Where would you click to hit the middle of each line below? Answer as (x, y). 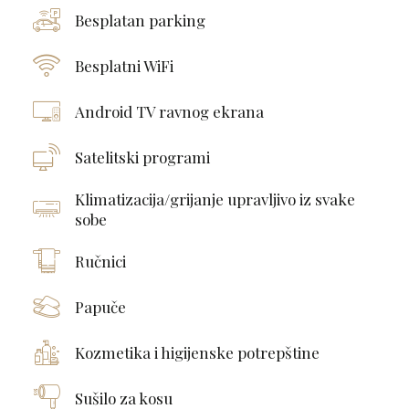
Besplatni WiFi (124, 65)
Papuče (100, 306)
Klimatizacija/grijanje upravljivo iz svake (215, 199)
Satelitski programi (142, 157)
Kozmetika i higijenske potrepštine (197, 352)
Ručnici (100, 261)
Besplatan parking (140, 20)
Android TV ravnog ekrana (169, 111)
